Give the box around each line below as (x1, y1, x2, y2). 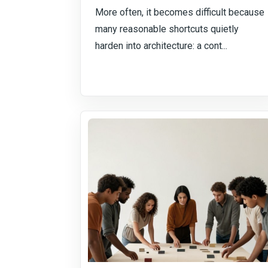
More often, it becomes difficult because (95, 7, 264, 18)
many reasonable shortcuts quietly (95, 23, 239, 35)
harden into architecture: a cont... (95, 40, 227, 51)
